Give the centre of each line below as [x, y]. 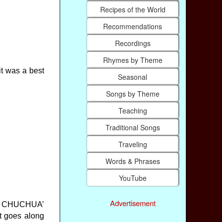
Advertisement [133, 203]
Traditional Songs [133, 127]
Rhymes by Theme [133, 60]
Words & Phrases [133, 161]
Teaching [133, 110]
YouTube [133, 178]
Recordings [133, 43]
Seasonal [133, 77]
